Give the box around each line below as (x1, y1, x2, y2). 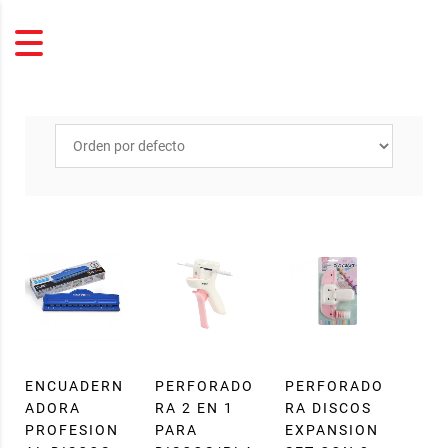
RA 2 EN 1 (155, 400, 234, 416)
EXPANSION (285, 422, 379, 438)
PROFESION (25, 422, 119, 438)
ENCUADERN (25, 378, 124, 394)
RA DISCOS (285, 400, 372, 416)
